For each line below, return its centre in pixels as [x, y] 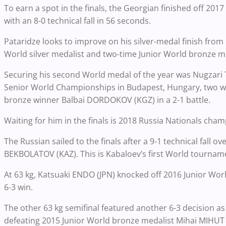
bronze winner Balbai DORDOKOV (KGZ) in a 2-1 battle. [107, 100]
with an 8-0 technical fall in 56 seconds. [77, 21]
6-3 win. [18, 187]
